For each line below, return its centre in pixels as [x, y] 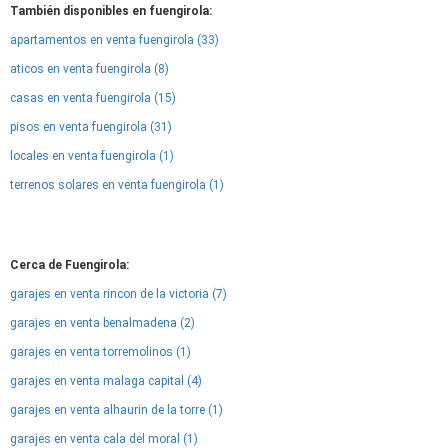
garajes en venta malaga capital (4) [106, 381]
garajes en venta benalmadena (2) [102, 323]
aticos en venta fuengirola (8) [89, 69]
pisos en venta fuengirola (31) [91, 127]
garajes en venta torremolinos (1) [100, 352]
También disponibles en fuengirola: [111, 11]
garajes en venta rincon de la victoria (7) [118, 294]
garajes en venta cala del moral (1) [104, 439]
